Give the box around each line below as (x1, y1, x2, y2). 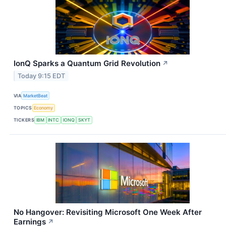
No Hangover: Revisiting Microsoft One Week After (14, 207, 202, 217)
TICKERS (14, 117, 35, 123)
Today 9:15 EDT (18, 72, 66, 80)
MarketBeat (23, 93, 48, 99)
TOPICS (14, 105, 32, 111)
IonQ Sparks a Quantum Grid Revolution (14, 59, 160, 69)
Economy (34, 105, 53, 111)
